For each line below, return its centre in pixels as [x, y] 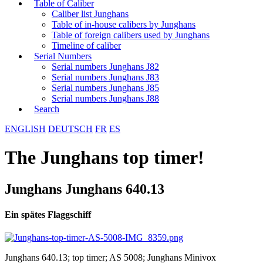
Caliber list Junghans [90, 14]
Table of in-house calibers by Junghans [124, 24]
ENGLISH [25, 129]
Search [47, 109]
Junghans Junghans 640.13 [85, 189]
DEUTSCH [70, 129]
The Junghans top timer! [104, 158]
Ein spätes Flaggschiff [48, 215]
